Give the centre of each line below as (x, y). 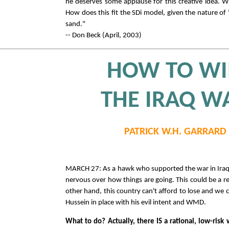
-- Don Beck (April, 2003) (104, 35)
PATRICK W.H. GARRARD (175, 132)
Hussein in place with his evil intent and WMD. (136, 203)
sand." (75, 24)
